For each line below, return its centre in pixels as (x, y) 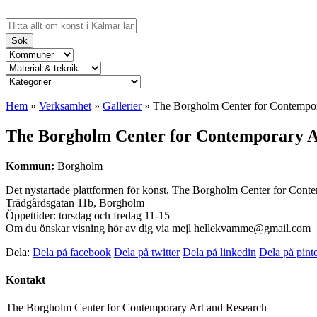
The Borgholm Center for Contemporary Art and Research (136, 308)
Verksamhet (65, 106)
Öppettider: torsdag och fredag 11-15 (88, 215)
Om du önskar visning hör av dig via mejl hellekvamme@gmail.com (158, 228)
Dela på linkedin (219, 252)
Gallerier (122, 106)
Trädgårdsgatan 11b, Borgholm (75, 202)
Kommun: (30, 166)
